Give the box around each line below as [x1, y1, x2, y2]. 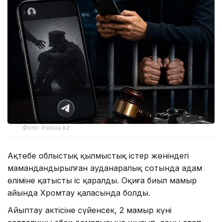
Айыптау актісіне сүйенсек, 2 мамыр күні [7, 205, 171, 216]
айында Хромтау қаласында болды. [7, 188, 150, 198]
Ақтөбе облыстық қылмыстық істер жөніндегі [7, 151, 189, 161]
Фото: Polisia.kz [22, 124, 70, 132]
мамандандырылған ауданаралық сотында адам [7, 163, 202, 173]
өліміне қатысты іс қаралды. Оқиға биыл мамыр [7, 175, 197, 186]
